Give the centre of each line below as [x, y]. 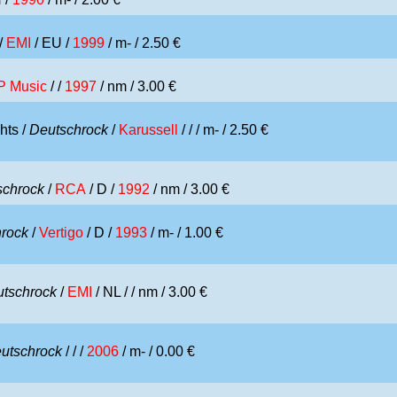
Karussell [148, 130]
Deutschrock [69, 130]
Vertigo [61, 233]
